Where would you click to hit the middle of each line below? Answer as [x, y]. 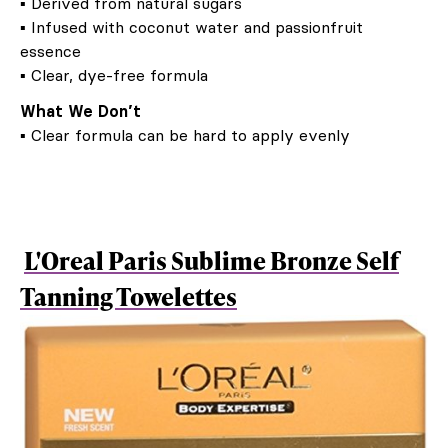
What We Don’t [80, 111]
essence [50, 51]
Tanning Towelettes [128, 296]
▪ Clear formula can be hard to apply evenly [185, 135]
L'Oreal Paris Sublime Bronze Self [211, 260]
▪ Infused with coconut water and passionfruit [191, 27]
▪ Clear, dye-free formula [114, 75]
